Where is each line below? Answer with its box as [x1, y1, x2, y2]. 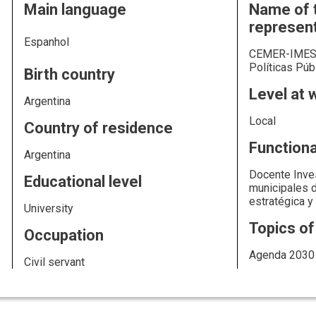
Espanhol [24, 35, 70, 49]
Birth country [24, 66, 116, 83]
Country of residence [24, 119, 174, 137]
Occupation [24, 226, 104, 244]
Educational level [24, 173, 142, 190]
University [24, 202, 74, 215]
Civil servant [24, 255, 85, 269]
